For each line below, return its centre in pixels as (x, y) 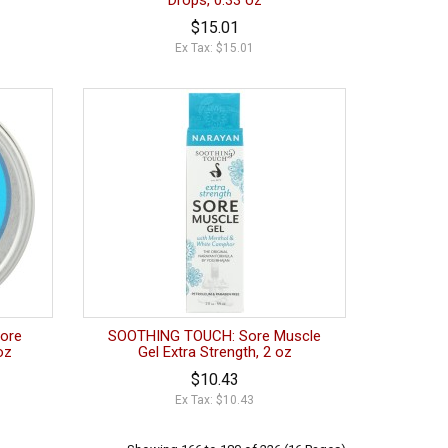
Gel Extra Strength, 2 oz (214, 352)
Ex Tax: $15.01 (215, 48)
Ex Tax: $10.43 (215, 400)
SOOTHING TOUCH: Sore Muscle (215, 336)
